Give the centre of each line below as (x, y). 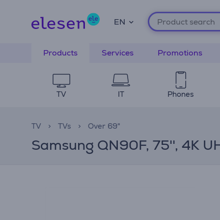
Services (118, 53)
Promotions (180, 53)
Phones (180, 94)
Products (60, 53)
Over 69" (104, 126)
